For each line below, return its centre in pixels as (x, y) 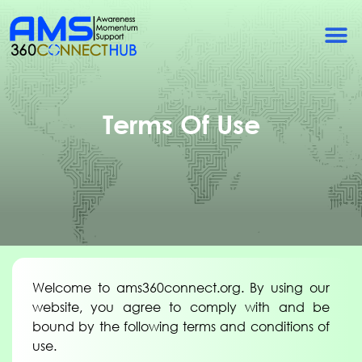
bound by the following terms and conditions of (181, 326)
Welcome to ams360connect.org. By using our (181, 287)
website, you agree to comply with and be (181, 307)
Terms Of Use (181, 124)
